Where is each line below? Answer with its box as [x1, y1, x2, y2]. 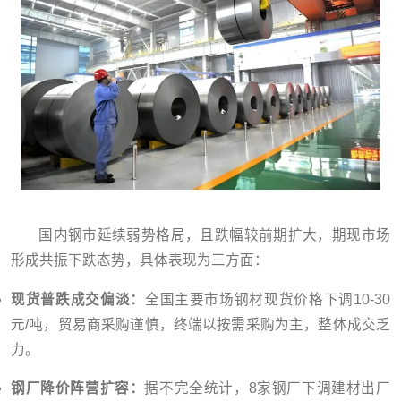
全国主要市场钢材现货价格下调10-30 [144, 291, 391, 307]
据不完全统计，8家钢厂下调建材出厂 [144, 380, 391, 397]
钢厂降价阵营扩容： [11, 380, 145, 397]
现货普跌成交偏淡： [11, 291, 145, 307]
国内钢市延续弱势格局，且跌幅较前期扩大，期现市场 [38, 227, 390, 243]
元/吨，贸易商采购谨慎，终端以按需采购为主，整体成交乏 [11, 316, 390, 332]
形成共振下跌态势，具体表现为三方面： [11, 252, 269, 269]
